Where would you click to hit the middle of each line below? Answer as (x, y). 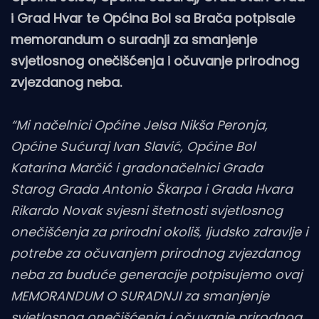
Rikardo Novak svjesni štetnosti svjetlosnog (147, 210)
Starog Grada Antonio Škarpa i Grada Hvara (152, 189)
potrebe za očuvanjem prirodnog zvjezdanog (155, 253)
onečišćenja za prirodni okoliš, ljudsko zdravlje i (159, 232)
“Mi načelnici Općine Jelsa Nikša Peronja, (139, 125)
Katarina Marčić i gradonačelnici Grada (137, 168)
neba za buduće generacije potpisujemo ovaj (156, 274)
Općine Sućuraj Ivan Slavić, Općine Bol (133, 146)
